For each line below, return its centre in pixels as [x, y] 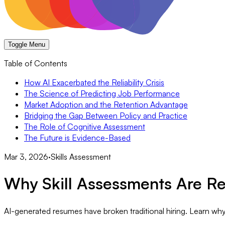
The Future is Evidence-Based [77, 137]
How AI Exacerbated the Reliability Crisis [94, 82]
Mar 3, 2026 [26, 156]
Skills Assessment [81, 156]
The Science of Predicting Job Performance [102, 93]
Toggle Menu [27, 44]
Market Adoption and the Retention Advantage [106, 104]
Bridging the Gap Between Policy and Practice [106, 115]
